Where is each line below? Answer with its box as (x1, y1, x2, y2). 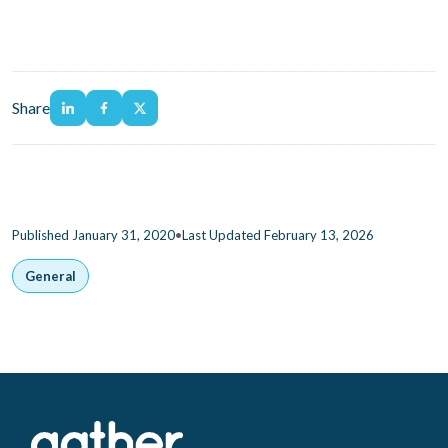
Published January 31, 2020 (12, 227, 175, 243)
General (25, 268, 76, 284)
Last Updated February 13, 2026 (182, 227, 374, 243)
